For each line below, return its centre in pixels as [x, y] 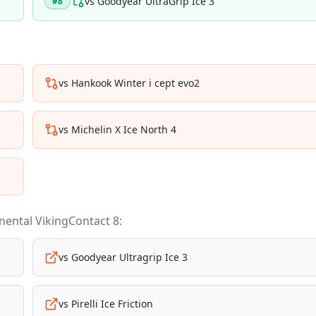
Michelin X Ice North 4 [124, 129]
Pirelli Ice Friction [112, 304]
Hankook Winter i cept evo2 [135, 83]
